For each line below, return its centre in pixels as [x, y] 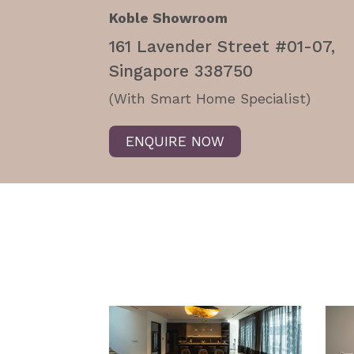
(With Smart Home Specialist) [209, 98]
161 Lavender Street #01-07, [222, 46]
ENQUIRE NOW [175, 141]
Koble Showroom [168, 18]
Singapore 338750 [181, 70]
